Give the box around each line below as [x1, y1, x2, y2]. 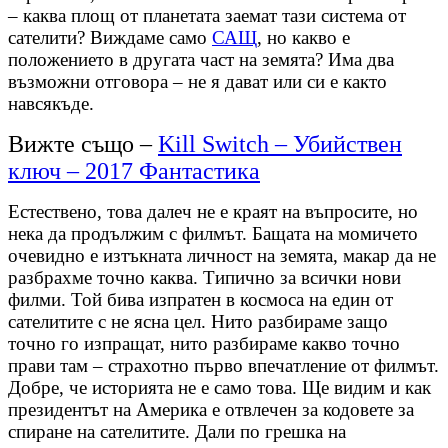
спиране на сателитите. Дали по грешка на [8, 421, 346, 443]
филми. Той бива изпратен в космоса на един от [8, 289, 393, 311]
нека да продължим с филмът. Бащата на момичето [8, 223, 418, 245]
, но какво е [257, 27, 350, 49]
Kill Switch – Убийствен [158, 131, 402, 158]
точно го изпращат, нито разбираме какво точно [8, 333, 400, 355]
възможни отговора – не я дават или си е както [8, 71, 387, 93]
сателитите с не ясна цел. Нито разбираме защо [8, 311, 388, 333]
